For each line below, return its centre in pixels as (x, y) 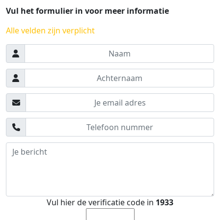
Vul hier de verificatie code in (101, 202)
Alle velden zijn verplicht (50, 30)
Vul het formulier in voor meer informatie (87, 11)
